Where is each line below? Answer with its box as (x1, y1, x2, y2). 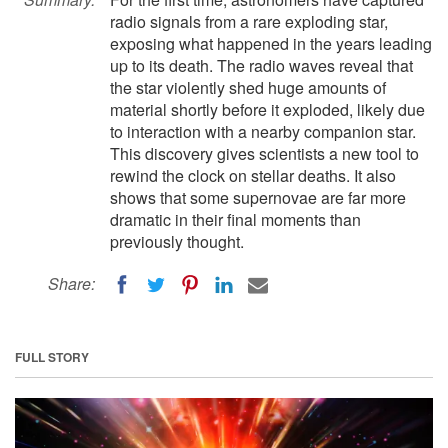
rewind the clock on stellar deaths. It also (110, 164, 396, 187)
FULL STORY (15, 347, 89, 366)
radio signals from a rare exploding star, (110, 10, 388, 33)
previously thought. (110, 230, 244, 253)
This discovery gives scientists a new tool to (110, 142, 419, 165)
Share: (48, 272, 95, 295)
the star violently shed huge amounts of (110, 76, 386, 99)
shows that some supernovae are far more (110, 186, 406, 209)
